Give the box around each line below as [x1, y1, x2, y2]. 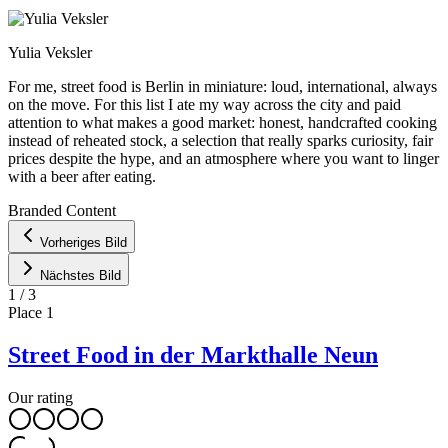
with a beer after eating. [8, 167, 156, 185]
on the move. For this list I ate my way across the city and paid [8, 95, 401, 113]
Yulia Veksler [8, 43, 92, 61]
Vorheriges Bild [40, 234, 127, 250]
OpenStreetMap [225, 184, 311, 202]
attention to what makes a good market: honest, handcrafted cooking [8, 113, 437, 131]
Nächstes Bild [40, 267, 121, 283]
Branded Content [8, 201, 116, 219]
